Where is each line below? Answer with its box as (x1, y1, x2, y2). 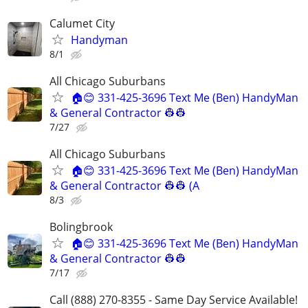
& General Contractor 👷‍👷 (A (49, 178, 199, 194)
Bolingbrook (49, 219, 113, 235)
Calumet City (49, 15, 115, 31)
